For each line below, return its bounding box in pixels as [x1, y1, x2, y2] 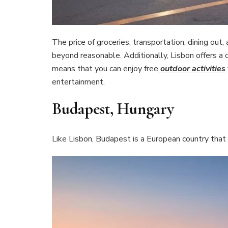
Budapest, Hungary [52, 99, 174, 119]
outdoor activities [160, 63, 225, 75]
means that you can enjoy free [52, 63, 158, 75]
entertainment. [52, 76, 105, 88]
